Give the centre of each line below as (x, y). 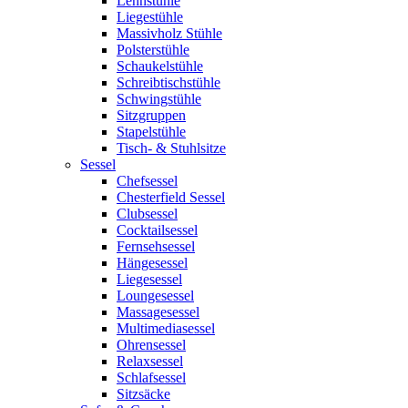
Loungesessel (155, 296)
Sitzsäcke (143, 394)
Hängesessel (152, 263)
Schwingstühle (159, 99)
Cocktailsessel (157, 230)
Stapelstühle (151, 132)
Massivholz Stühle (169, 33)
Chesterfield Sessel (171, 197)
